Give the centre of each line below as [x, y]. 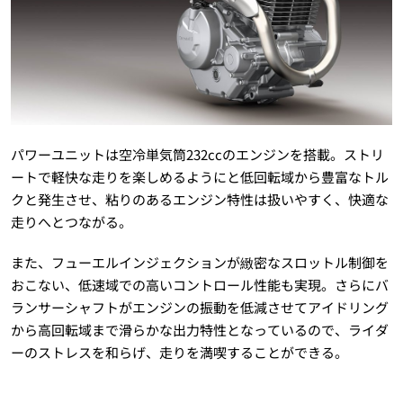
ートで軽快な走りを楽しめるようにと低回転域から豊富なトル [199, 177]
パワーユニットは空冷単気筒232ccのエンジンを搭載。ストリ [197, 155]
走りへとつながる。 [71, 222]
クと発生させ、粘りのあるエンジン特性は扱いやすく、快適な [199, 200]
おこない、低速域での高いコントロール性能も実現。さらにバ [199, 285]
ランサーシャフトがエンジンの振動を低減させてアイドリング [199, 308]
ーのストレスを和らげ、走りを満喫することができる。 [179, 353]
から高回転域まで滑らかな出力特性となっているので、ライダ [199, 330]
